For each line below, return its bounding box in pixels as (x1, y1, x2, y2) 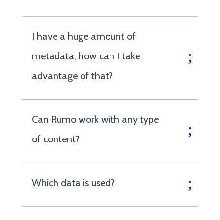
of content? (31, 133, 80, 145)
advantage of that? (31, 69, 113, 82)
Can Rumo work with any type (31, 113, 159, 125)
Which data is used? (31, 176, 115, 189)
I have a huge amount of (31, 30, 136, 42)
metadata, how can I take (31, 50, 140, 62)
